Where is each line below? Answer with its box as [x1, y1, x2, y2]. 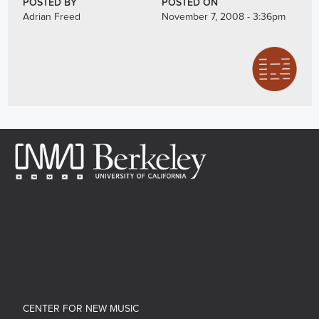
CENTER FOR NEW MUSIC [22, 302, 139, 315]
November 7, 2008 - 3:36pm [162, 10, 286, 23]
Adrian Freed [22, 10, 80, 23]
